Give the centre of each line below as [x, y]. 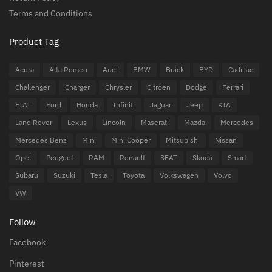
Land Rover [34, 122]
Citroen [159, 87]
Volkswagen [179, 175]
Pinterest [27, 264]
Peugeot [60, 157]
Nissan [226, 140]
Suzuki [64, 175]
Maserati [155, 122]
